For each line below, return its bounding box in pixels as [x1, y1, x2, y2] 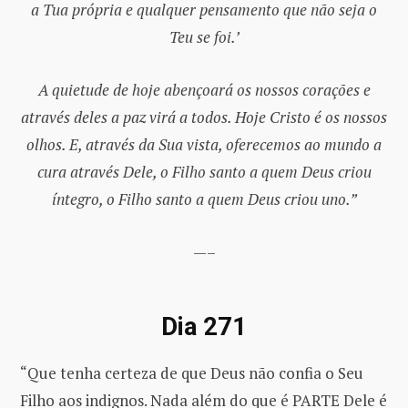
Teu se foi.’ [168, 25, 240, 47]
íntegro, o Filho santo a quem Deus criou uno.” [51, 188, 357, 209]
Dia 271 [161, 311, 247, 342]
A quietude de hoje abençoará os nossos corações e [37, 78, 371, 100]
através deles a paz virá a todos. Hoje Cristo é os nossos [21, 106, 387, 127]
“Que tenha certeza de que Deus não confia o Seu [20, 362, 363, 383]
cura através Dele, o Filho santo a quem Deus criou [36, 160, 372, 182]
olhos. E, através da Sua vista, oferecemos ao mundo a [26, 133, 382, 155]
